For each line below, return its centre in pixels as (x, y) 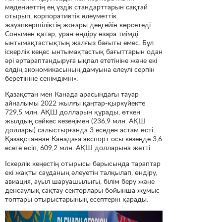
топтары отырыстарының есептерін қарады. (77, 199)
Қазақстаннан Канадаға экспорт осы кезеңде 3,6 (83, 138)
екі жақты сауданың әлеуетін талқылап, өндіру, (81, 172)
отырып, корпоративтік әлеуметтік (61, 15)
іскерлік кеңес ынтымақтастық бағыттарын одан (84, 51)
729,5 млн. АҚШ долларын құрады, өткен (73, 111)
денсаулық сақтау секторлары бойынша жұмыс (82, 190)
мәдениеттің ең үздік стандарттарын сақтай (76, 6)
